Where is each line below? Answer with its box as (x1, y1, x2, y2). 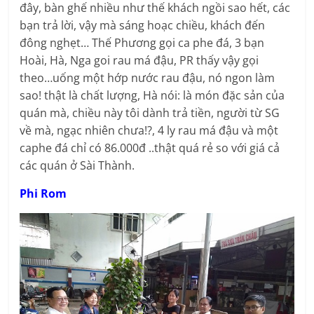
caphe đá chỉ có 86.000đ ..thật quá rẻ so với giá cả (20, 140, 280, 156)
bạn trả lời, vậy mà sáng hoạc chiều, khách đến (20, 18, 266, 34)
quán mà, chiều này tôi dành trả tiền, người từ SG (20, 105, 280, 121)
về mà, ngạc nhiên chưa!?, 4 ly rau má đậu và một (20, 123, 279, 139)
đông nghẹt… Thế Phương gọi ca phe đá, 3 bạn (20, 35, 265, 51)
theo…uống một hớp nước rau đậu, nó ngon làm (20, 70, 275, 86)
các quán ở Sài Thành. (20, 158, 135, 174)
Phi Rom (20, 186, 67, 202)
